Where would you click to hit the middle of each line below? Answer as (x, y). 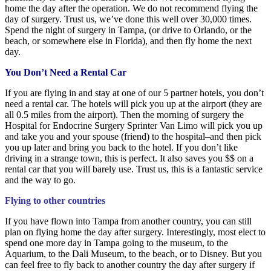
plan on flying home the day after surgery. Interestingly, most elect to (135, 232)
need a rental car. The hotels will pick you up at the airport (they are (133, 103)
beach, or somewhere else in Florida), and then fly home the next (128, 41)
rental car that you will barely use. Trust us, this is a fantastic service (134, 169)
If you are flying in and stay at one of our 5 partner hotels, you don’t (134, 93)
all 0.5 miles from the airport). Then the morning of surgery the (124, 114)
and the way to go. (40, 180)
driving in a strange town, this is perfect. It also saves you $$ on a (129, 158)
